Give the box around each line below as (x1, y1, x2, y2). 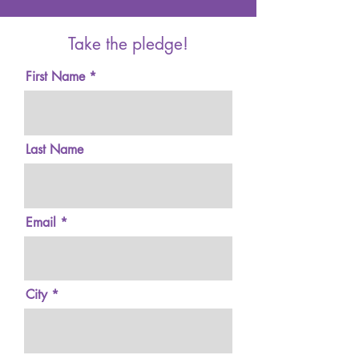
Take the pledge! (68, 33, 188, 54)
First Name (26, 68, 85, 85)
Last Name (26, 141, 83, 158)
